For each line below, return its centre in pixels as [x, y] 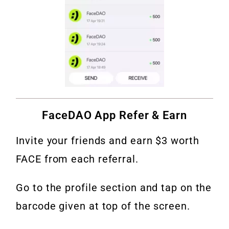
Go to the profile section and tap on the [114, 188]
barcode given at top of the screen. [103, 206]
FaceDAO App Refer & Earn [114, 116]
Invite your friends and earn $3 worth [108, 141]
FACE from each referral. [77, 159]
